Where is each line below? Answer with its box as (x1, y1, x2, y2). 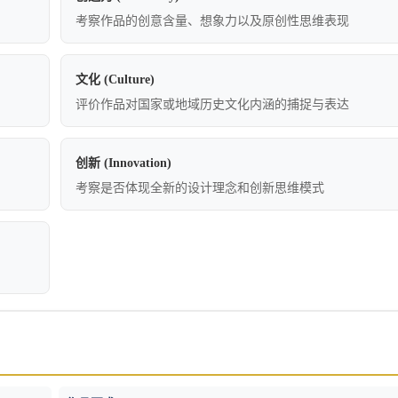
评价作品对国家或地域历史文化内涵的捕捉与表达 (76, 97, 349, 111)
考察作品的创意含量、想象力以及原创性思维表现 (76, 13, 349, 28)
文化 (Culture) (76, 72, 155, 86)
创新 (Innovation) (76, 155, 171, 170)
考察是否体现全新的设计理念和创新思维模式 (76, 180, 324, 195)
